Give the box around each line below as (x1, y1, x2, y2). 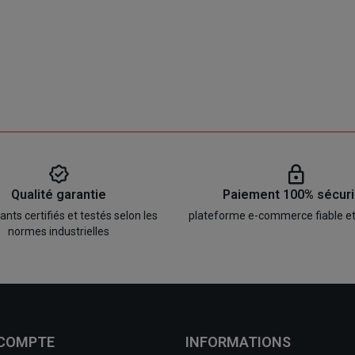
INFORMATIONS (185, 334, 291, 351)
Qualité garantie (11, 187, 107, 203)
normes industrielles (8, 225, 110, 239)
